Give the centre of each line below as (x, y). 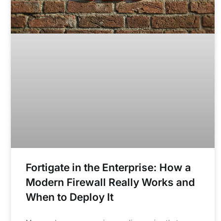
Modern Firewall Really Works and (110, 182)
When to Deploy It (70, 197)
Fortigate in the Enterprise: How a (108, 167)
